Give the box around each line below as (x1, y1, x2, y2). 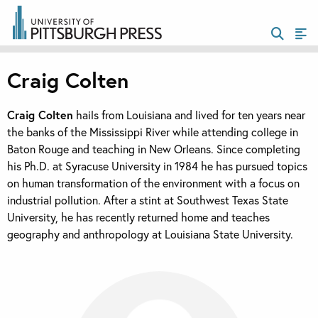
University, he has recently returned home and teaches (7, 209, 270, 225)
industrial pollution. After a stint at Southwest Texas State (7, 192, 288, 208)
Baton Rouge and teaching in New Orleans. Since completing (7, 141, 300, 157)
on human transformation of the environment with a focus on (7, 175, 300, 191)
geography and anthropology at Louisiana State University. (7, 226, 293, 242)
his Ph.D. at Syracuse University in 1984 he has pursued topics (7, 158, 307, 174)
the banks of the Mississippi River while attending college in (7, 124, 298, 140)
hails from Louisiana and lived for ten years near (73, 107, 305, 123)
